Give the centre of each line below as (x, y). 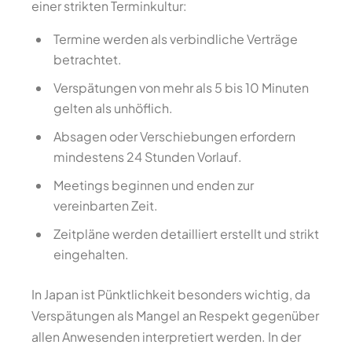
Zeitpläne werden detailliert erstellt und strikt (186, 234)
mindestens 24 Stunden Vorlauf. (148, 157)
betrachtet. (88, 59)
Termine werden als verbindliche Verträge (176, 39)
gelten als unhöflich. (113, 108)
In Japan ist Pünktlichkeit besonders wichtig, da (171, 294)
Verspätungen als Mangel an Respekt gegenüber (175, 315)
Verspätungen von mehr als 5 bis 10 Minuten (181, 88)
